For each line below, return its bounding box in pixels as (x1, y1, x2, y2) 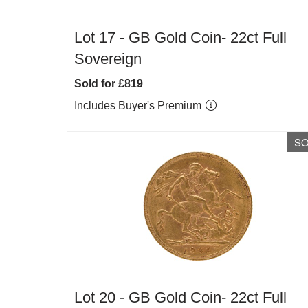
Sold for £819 (74, 78, 143, 89)
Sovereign (74, 50, 142, 67)
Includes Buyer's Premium (74, 100, 204, 111)
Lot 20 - (74, 289, 129, 306)
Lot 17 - (74, 29, 129, 46)
